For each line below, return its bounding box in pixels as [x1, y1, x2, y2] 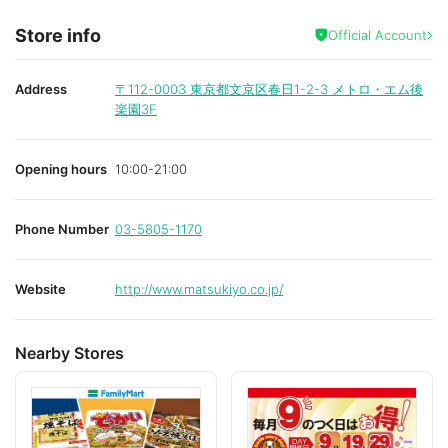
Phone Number [15, 220, 109, 237]
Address [15, 80, 67, 97]
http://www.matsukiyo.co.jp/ [115, 280, 283, 297]
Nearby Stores [15, 342, 124, 363]
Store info [15, 24, 101, 46]
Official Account [328, 26, 427, 43]
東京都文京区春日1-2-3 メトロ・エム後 [190, 80, 423, 97]
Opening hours [15, 160, 107, 177]
